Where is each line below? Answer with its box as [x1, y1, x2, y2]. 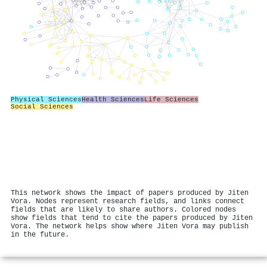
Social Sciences [11, 103, 73, 110]
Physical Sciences [11, 95, 82, 103]
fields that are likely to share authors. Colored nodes [11, 206, 236, 214]
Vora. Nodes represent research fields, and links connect [11, 197, 244, 206]
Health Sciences [82, 95, 144, 103]
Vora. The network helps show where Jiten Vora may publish [11, 222, 249, 231]
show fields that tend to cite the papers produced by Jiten [11, 214, 253, 222]
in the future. [11, 231, 69, 239]
